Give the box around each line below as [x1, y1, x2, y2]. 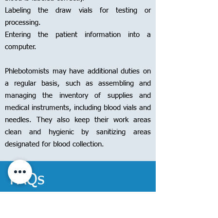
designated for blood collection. [5, 141, 104, 148]
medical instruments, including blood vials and [5, 104, 151, 111]
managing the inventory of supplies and [5, 92, 151, 99]
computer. [5, 43, 36, 51]
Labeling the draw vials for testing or [5, 7, 151, 14]
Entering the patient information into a [5, 31, 151, 38]
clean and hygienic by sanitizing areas [5, 128, 151, 136]
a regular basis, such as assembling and [5, 80, 151, 87]
